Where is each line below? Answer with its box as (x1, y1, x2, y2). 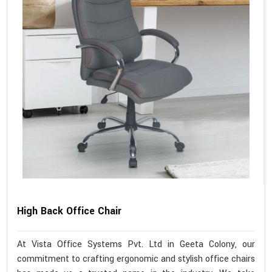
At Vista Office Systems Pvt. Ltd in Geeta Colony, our (17, 238, 255, 251)
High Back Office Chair (17, 203, 121, 218)
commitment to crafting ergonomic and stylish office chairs (17, 253, 255, 266)
